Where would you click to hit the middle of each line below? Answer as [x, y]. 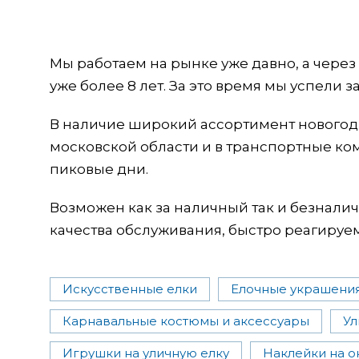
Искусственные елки [130, 288]
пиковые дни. [99, 169]
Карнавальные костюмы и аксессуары [186, 321]
